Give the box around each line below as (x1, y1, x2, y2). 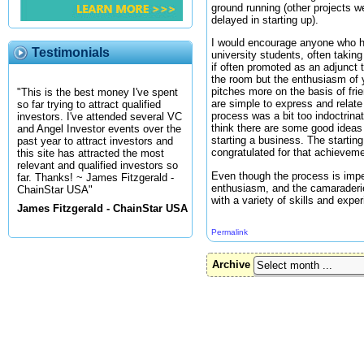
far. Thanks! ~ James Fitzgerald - (17, 171, 174, 184)
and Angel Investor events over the (17, 123, 181, 136)
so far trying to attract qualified (17, 98, 161, 111)
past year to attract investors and (17, 135, 173, 148)
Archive (212, 258, 250, 271)
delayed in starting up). (211, 13, 318, 26)
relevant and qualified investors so (17, 159, 178, 172)
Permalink (211, 227, 248, 236)
